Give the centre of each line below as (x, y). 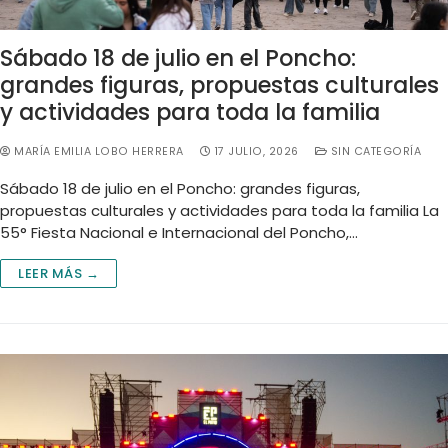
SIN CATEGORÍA (374, 151)
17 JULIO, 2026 (256, 151)
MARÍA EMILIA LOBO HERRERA (97, 151)
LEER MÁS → (58, 273)
